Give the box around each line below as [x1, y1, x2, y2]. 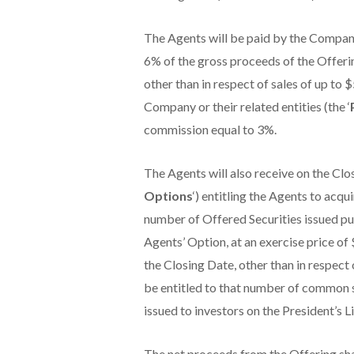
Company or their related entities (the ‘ [143, 98, 350, 114]
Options [143, 187, 193, 203]
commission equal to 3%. [143, 121, 277, 137]
